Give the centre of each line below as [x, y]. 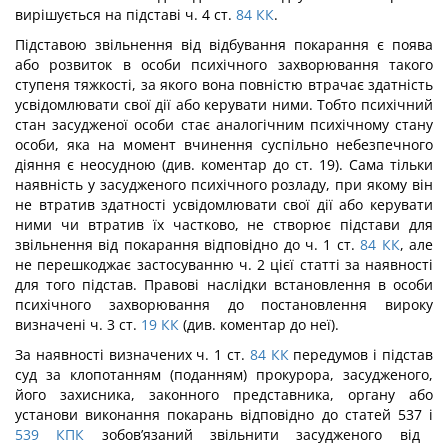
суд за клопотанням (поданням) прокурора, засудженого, [224, 374]
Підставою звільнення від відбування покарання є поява [224, 44]
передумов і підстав [361, 354]
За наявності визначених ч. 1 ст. [130, 354]
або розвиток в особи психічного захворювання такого [224, 64]
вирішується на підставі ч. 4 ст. [123, 14]
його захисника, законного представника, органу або [224, 394]
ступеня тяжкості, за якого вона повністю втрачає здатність [224, 84]
